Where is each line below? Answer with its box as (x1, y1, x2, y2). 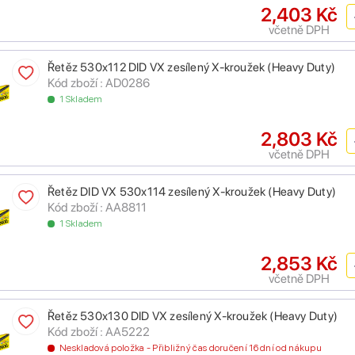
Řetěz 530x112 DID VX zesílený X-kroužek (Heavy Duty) (48, 60, 335, 75)
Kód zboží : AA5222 (48, 324, 150, 340)
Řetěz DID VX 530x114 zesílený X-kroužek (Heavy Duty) (48, 185, 336, 200)
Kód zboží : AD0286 (48, 75, 150, 91)
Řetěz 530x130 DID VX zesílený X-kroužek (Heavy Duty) (48, 309, 338, 324)
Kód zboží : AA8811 (48, 200, 147, 216)
